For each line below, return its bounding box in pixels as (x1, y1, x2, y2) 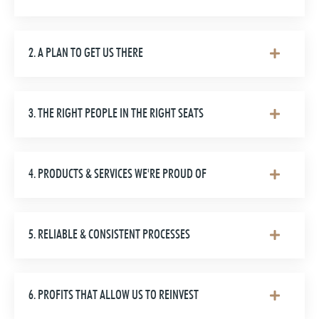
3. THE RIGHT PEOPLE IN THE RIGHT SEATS (28, 105, 204, 121)
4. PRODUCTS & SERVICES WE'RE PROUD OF (28, 166, 206, 182)
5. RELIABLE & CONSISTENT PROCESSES (28, 226, 190, 242)
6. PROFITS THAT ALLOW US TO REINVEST (28, 287, 199, 303)
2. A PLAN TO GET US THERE (28, 45, 143, 61)
